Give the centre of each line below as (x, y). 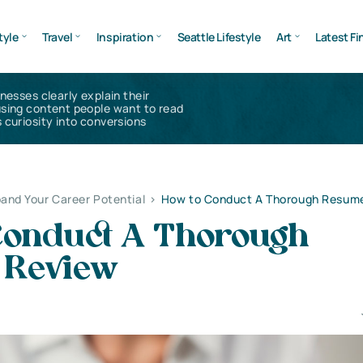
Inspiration (125, 36)
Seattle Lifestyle (219, 36)
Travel (57, 36)
